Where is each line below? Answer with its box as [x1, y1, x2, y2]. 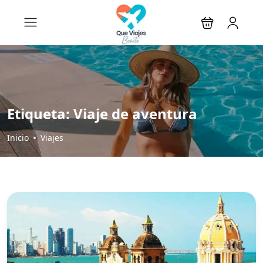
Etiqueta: [7, 104, 73, 123]
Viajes [41, 132, 63, 143]
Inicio [7, 132, 29, 143]
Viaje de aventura [73, 104, 197, 123]
